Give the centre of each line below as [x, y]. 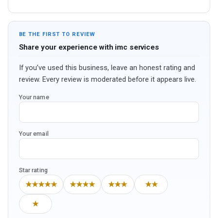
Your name [34, 97]
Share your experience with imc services [89, 47]
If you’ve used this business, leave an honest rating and [107, 67]
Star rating [33, 170]
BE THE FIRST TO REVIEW [57, 35]
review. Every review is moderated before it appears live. [107, 79]
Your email [34, 133]
